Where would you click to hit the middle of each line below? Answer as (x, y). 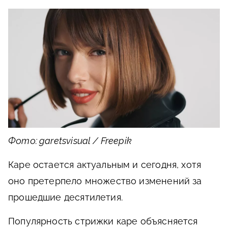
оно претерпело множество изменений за (105, 181)
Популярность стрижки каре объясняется (103, 221)
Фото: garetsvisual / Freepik (70, 140)
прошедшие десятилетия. (65, 197)
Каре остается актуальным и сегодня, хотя (105, 164)
